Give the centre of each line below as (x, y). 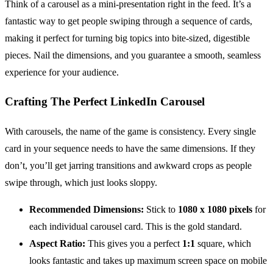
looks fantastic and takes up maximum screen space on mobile (148, 261)
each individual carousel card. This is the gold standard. (136, 227)
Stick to (161, 210)
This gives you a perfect (134, 244)
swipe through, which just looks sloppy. (81, 183)
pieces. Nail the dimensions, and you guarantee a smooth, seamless (133, 55)
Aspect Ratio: (57, 244)
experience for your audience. (62, 72)
